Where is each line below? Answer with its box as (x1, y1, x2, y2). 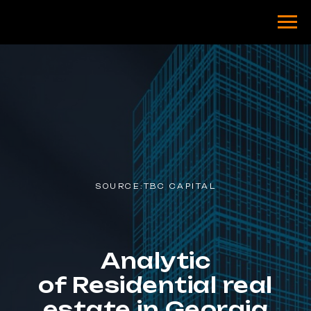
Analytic (101, 248, 210, 274)
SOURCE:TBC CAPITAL (95, 182, 216, 190)
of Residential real (38, 272, 273, 298)
